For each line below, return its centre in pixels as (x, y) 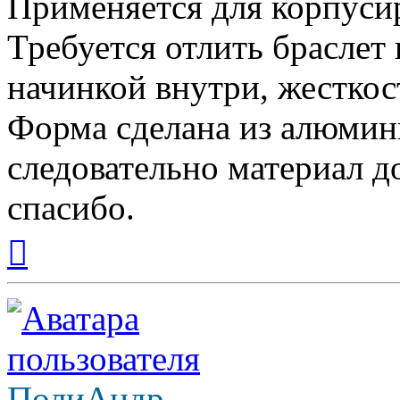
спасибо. (71, 208)
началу (47, 267)
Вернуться (58, 235)
